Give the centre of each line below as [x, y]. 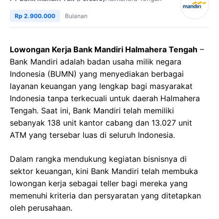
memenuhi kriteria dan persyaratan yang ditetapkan [105, 196]
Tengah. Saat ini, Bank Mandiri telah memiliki [92, 111]
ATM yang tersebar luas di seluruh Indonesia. [92, 135]
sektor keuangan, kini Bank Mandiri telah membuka [104, 171]
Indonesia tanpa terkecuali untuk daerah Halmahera [105, 99]
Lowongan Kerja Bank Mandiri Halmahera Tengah [104, 50]
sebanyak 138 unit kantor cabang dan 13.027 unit [101, 123]
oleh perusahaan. [41, 208]
